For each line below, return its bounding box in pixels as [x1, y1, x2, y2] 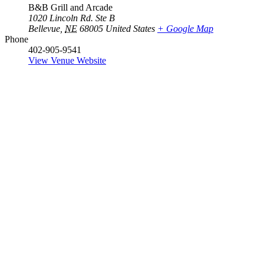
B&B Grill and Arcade [28, 2, 113, 13]
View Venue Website [28, 55, 106, 66]
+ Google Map [157, 24, 213, 34]
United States [105, 24, 155, 34]
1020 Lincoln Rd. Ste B [28, 13, 115, 24]
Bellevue [28, 24, 60, 34]
